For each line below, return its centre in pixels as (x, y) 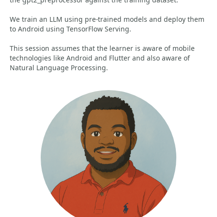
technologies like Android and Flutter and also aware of (100, 58)
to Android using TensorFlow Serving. (70, 29)
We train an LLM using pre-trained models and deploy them (107, 19)
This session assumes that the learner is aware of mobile (102, 48)
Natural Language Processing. (59, 68)
